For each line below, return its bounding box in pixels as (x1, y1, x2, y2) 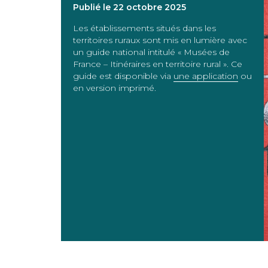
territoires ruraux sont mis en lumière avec (73, 35, 247, 45)
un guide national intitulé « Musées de (73, 47, 230, 57)
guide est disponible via (73, 71, 173, 81)
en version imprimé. (73, 83, 156, 93)
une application (173, 71, 238, 81)
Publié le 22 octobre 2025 (73, 2, 186, 13)
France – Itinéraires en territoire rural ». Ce (73, 59, 242, 69)
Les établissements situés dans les (73, 23, 216, 33)
